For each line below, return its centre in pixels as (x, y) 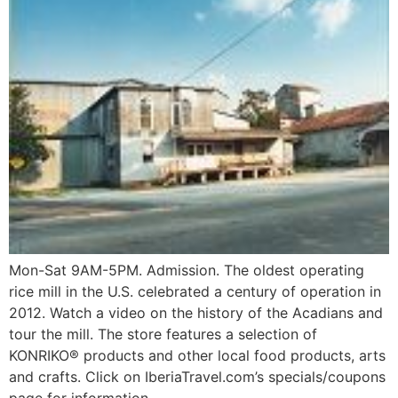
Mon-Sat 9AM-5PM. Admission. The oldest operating (187, 271)
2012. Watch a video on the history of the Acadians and (196, 313)
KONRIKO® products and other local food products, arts (197, 356)
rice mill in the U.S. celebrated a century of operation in (195, 292)
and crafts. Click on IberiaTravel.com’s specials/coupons (197, 377)
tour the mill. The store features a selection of (163, 334)
